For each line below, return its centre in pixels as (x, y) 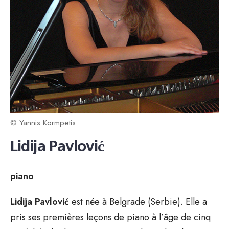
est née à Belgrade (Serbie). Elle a (138, 202)
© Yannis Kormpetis (43, 122)
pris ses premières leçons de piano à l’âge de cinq (110, 217)
